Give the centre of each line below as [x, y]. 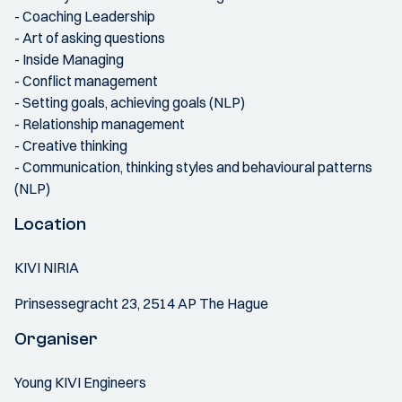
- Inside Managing [69, 59]
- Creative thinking [71, 145]
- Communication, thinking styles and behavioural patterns [193, 167]
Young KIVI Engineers [80, 382]
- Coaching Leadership [85, 16]
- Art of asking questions [90, 38]
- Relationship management [100, 124]
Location [50, 224]
